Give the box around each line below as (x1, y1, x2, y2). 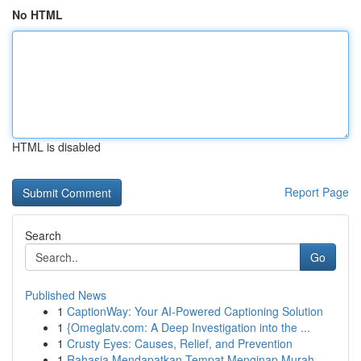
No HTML (12, 6, 63, 23)
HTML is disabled (12, 139, 101, 155)
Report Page (284, 184, 349, 200)
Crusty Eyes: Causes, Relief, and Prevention (67, 335, 293, 351)
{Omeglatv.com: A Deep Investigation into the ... (67, 319, 310, 335)
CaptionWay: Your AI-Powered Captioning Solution (67, 303, 323, 319)
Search (25, 227, 61, 243)
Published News (25, 287, 106, 303)
